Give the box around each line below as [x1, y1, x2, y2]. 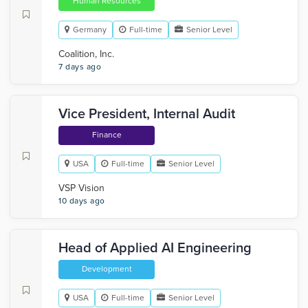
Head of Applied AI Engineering [58, 240, 252, 256]
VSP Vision [58, 182, 104, 194]
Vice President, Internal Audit [58, 106, 235, 122]
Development [81, 264, 132, 274]
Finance [91, 130, 122, 140]
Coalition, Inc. [58, 48, 114, 60]
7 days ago [58, 62, 101, 71]
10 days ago [58, 196, 105, 206]
